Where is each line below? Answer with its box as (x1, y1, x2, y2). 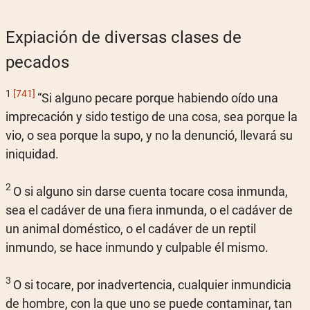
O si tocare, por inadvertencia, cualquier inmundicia (13, 277, 291, 292)
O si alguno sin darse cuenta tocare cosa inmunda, (13, 183, 288, 199)
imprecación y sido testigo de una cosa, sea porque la (6, 109, 298, 124)
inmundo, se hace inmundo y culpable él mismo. (6, 239, 268, 255)
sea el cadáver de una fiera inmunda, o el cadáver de (6, 202, 293, 217)
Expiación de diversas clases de (6, 27, 241, 47)
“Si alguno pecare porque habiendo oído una (37, 90, 278, 105)
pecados (6, 52, 69, 72)
